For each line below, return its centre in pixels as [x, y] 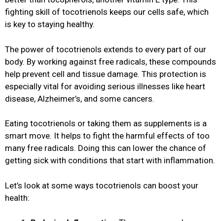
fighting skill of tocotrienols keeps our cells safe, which [107, 12]
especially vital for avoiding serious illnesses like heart [105, 86]
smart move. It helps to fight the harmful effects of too [107, 136]
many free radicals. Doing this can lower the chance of [106, 148]
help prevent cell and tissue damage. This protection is [106, 74]
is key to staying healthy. [50, 24]
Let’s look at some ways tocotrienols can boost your [102, 185]
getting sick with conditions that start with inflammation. [110, 161]
